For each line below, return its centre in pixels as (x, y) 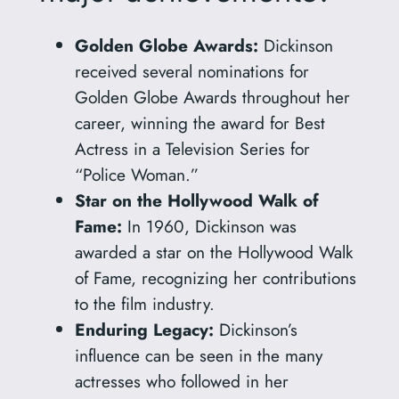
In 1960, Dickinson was (209, 227)
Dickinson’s (255, 330)
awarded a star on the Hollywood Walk (213, 252)
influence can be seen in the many (198, 356)
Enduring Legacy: (144, 330)
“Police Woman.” (136, 175)
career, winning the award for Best (199, 123)
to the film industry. (144, 304)
